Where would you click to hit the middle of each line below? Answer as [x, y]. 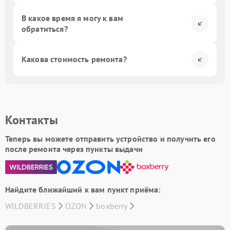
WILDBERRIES [31, 206]
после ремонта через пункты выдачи [74, 149]
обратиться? [45, 29]
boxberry [112, 206]
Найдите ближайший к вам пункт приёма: [83, 189]
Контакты [32, 120]
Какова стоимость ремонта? [74, 59]
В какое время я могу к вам [72, 18]
